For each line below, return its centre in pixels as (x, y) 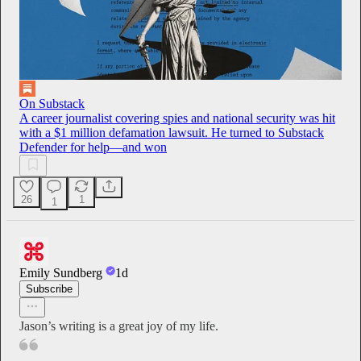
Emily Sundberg (61, 273)
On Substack (52, 104)
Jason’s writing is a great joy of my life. (119, 326)
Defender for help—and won (93, 147)
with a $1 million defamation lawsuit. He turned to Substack (172, 133)
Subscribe (49, 289)
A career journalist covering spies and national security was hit (177, 118)
